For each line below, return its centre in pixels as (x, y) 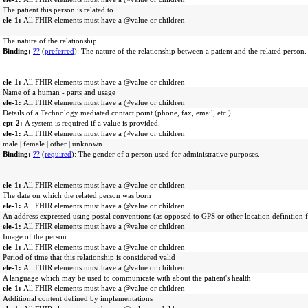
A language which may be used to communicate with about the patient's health (127, 278)
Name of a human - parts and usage (59, 92)
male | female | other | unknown (53, 144)
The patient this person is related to (58, 10)
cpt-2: (14, 123)
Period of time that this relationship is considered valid (89, 257)
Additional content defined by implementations (78, 298)
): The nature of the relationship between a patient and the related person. (190, 51)
